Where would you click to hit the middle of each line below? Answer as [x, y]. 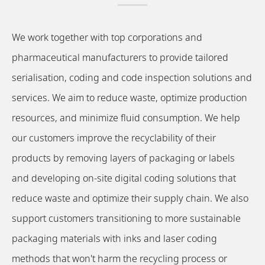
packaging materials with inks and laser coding [114, 239]
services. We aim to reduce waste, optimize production [130, 98]
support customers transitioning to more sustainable [126, 219]
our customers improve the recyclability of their [114, 138]
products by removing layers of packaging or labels [123, 158]
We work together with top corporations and [107, 38]
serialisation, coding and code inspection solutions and [132, 78]
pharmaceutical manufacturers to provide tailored [120, 58]
